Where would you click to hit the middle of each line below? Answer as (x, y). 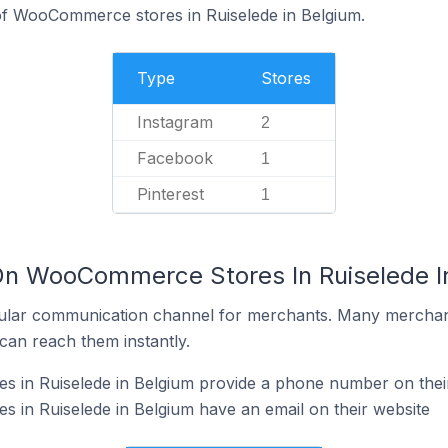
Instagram (175, 122)
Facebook (175, 158)
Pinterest (170, 194)
